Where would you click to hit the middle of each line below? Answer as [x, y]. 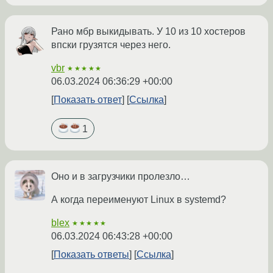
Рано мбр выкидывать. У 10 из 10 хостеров [148, 32]
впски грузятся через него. [111, 45]
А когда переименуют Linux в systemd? [139, 199]
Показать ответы [91, 254]
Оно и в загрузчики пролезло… [121, 176]
